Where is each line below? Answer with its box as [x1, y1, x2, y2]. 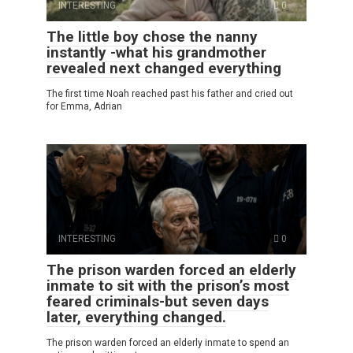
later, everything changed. [46, 308, 226, 327]
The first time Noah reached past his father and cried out [46, 88, 293, 100]
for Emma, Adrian [46, 101, 122, 113]
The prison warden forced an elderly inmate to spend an [46, 337, 289, 349]
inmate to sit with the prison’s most [46, 277, 289, 295]
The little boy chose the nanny [46, 28, 258, 46]
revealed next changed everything [46, 59, 281, 78]
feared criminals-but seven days [46, 292, 269, 311]
